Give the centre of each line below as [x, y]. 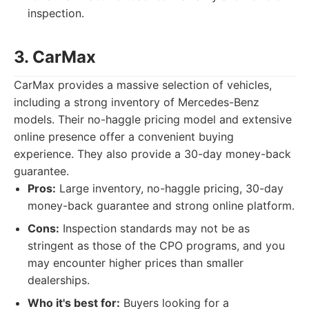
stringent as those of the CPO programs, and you [156, 246]
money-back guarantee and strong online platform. [161, 206]
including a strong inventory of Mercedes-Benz [137, 102]
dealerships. [59, 280]
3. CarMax [55, 57]
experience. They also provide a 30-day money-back [152, 154]
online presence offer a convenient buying [124, 137]
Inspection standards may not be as [154, 228]
